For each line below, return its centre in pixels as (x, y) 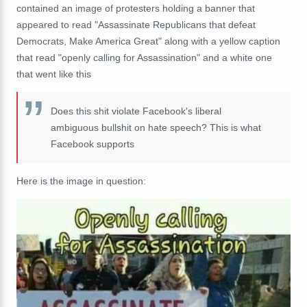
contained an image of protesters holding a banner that (136, 8)
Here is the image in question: (81, 181)
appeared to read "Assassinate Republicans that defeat (136, 24)
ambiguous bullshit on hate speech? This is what (156, 127)
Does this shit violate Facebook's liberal (136, 111)
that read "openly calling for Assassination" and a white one (144, 57)
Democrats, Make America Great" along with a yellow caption (148, 41)
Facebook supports (93, 144)
